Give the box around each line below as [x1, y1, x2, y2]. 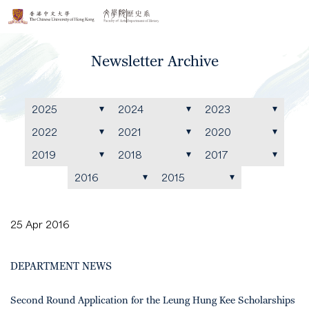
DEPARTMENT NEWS [10, 260, 112, 273]
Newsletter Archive [90, 52, 219, 71]
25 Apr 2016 [10, 218, 70, 230]
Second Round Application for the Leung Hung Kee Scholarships [10, 295, 295, 307]
